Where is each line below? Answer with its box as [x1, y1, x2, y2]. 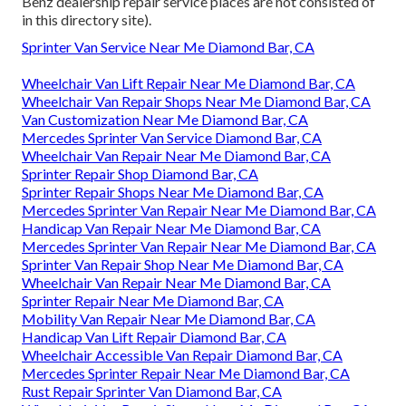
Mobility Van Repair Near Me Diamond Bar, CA [22, 310, 315, 328]
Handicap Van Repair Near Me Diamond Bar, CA [22, 219, 321, 237]
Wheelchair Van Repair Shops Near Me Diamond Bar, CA [22, 92, 371, 111]
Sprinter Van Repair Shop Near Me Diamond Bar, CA [22, 256, 343, 274]
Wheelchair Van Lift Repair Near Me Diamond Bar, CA [22, 74, 355, 92]
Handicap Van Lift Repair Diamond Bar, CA [22, 328, 286, 346]
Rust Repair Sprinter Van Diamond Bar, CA [22, 382, 282, 401]
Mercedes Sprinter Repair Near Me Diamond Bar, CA [22, 364, 350, 382]
